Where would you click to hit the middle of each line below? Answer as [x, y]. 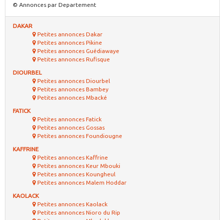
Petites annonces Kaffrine [72, 157]
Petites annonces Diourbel [73, 81]
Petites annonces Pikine [69, 42]
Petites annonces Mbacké [71, 97]
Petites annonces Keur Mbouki [78, 166]
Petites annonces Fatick [69, 119]
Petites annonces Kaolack [72, 204]
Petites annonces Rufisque [73, 59]
